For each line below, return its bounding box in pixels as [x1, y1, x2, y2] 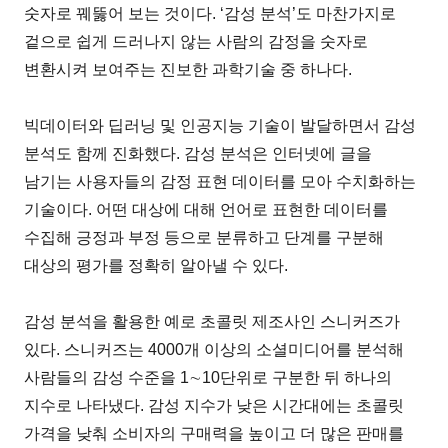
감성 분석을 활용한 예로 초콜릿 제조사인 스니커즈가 [24, 312, 401, 330]
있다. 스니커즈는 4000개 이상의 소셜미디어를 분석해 [24, 340, 405, 358]
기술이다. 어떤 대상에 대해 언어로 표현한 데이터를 [24, 200, 389, 218]
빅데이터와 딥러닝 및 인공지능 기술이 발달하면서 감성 [24, 116, 417, 134]
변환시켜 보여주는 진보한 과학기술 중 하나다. [24, 60, 353, 78]
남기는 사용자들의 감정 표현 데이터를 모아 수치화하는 [24, 172, 417, 190]
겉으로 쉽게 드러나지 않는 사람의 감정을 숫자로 [24, 32, 369, 50]
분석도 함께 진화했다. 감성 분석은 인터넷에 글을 [24, 144, 373, 162]
